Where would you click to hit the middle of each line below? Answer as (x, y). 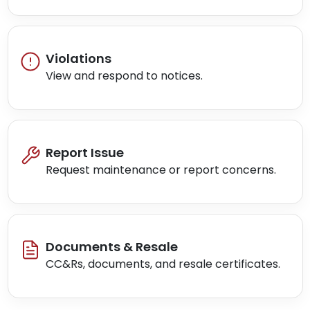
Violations (79, 58)
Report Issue (85, 152)
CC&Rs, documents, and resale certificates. (163, 264)
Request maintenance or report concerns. (161, 170)
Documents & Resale (112, 246)
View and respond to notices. (124, 76)
